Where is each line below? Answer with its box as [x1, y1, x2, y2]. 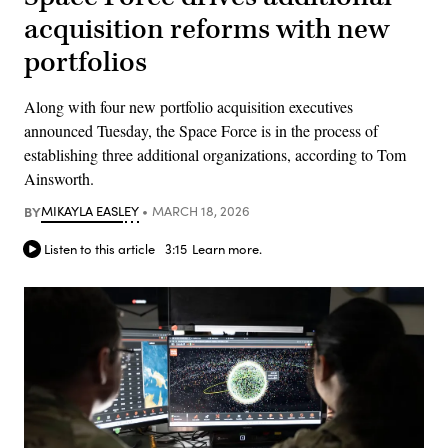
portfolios [24, 43, 147, 81]
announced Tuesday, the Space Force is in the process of [24, 119, 378, 141]
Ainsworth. [24, 167, 94, 189]
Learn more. [192, 240, 262, 259]
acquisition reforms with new [24, 10, 389, 48]
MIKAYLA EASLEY [41, 201, 139, 220]
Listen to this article [44, 240, 155, 259]
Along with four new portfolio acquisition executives [24, 95, 353, 117]
